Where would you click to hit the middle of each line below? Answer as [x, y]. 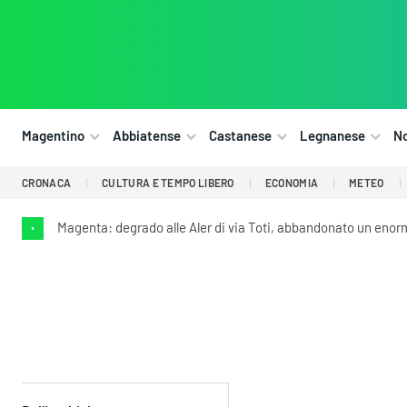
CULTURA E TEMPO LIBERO [168, 183]
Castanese [240, 136]
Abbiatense [147, 136]
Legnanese [333, 136]
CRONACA [47, 183]
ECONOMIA [292, 183]
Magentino [53, 136]
